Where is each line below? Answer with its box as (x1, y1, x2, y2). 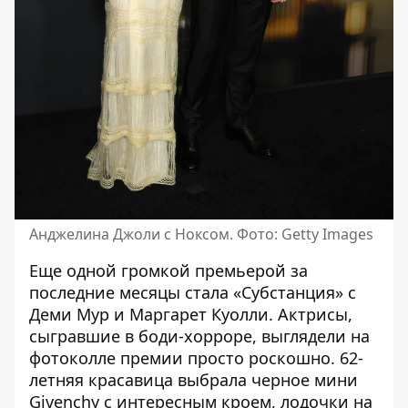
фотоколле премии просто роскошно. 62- (29, 346, 363, 369)
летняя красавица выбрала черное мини (29, 368, 358, 391)
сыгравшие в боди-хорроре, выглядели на (29, 324, 370, 347)
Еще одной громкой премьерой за (29, 259, 308, 281)
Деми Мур (29, 302, 109, 325)
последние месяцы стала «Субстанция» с (29, 280, 356, 303)
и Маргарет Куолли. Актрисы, (109, 302, 352, 325)
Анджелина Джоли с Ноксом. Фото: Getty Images (29, 223, 373, 244)
